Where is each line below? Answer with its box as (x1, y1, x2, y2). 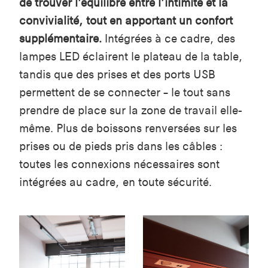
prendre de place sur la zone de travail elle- (19, 103, 242, 118)
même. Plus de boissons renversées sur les (19, 121, 237, 136)
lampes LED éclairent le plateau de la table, (19, 50, 243, 64)
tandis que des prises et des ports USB (19, 68, 215, 82)
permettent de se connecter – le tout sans (19, 86, 230, 100)
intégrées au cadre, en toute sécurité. (19, 175, 212, 190)
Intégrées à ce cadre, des (102, 32, 235, 46)
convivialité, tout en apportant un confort (19, 14, 233, 28)
